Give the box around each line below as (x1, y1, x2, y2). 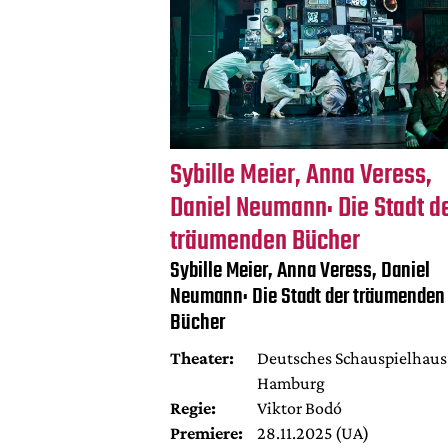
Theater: (169, 348, 234, 369)
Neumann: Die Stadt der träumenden (169, 280, 445, 315)
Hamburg (257, 373, 325, 394)
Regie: (169, 398, 216, 419)
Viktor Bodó (257, 398, 342, 419)
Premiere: (169, 423, 243, 444)
